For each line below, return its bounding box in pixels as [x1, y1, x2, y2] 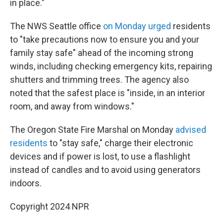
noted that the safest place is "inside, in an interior [10, 88, 205, 98]
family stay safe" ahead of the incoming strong [10, 48, 193, 58]
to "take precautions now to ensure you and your [10, 34, 199, 45]
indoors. [10, 178, 42, 188]
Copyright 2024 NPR [10, 201, 89, 212]
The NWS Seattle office [10, 21, 103, 31]
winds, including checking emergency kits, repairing [10, 61, 212, 71]
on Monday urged [103, 21, 171, 31]
